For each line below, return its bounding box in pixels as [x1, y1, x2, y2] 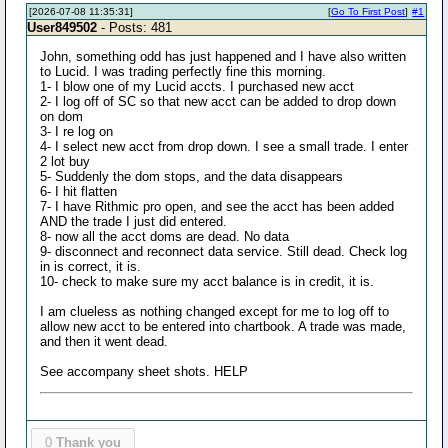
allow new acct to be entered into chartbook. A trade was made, [40, 319, 407, 334]
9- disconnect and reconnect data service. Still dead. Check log [40, 244, 408, 259]
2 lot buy [40, 154, 91, 169]
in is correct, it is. [40, 259, 142, 274]
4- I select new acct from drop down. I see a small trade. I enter [40, 139, 409, 154]
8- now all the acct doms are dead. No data [40, 229, 290, 244]
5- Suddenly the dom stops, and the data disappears [40, 169, 344, 184]
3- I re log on [40, 124, 114, 139]
